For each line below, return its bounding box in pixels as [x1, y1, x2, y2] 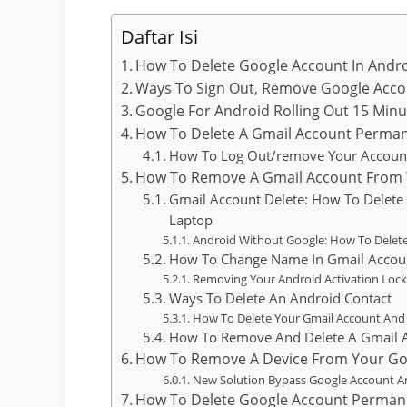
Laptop [169, 211, 213, 230]
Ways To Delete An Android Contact [169, 289, 392, 308]
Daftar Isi [121, 24, 198, 50]
